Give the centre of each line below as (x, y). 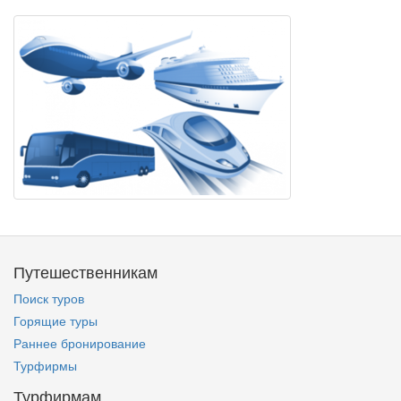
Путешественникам (85, 271)
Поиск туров (49, 298)
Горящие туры (55, 320)
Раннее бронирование (80, 343)
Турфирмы (45, 365)
